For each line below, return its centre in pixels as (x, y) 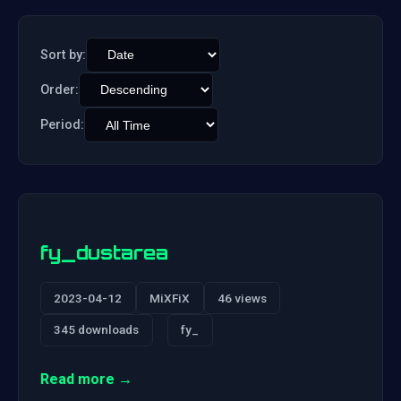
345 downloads (97, 330)
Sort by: (63, 55)
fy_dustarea (104, 253)
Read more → (86, 379)
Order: (60, 90)
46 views (242, 298)
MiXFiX (170, 298)
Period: (62, 125)
